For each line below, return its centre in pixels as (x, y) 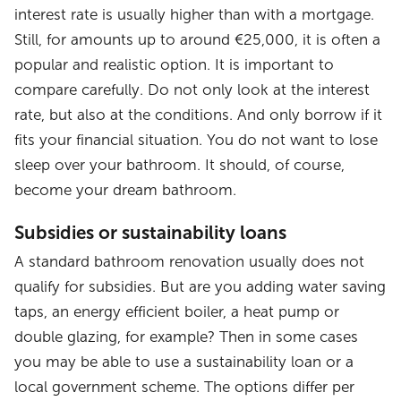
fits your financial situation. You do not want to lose (196, 141)
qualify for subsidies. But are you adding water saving (200, 286)
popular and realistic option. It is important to (175, 65)
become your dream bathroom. (126, 191)
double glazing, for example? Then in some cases (187, 337)
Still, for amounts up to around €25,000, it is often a (198, 40)
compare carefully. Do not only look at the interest (192, 90)
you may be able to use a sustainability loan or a (184, 362)
